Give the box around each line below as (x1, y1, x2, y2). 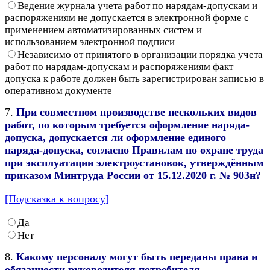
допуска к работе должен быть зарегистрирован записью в (5, 72, 264, 84)
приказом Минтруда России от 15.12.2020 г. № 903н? (5, 169, 261, 181)
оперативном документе (5, 84, 112, 96)
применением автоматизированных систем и (5, 24, 202, 36)
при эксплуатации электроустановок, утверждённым (5, 156, 263, 169)
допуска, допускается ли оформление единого (5, 131, 226, 143)
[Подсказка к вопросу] (5, 192, 109, 205)
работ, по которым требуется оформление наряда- (5, 118, 250, 131)
